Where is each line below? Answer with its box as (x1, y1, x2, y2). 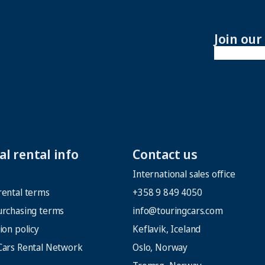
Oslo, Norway (132, 241, 188, 254)
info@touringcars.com (132, 204, 223, 218)
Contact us (132, 145, 198, 163)
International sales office (132, 167, 235, 181)
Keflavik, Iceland (132, 222, 201, 236)
